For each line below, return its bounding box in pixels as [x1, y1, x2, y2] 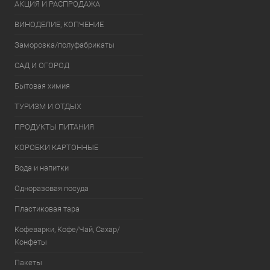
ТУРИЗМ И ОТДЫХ [14, 102, 81, 111]
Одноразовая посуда [14, 184, 89, 193]
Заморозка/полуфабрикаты [14, 40, 115, 49]
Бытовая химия [14, 81, 70, 90]
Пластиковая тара [14, 204, 80, 213]
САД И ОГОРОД [14, 61, 69, 70]
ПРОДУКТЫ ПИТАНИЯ [14, 122, 94, 131]
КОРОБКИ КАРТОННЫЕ [14, 143, 98, 152]
